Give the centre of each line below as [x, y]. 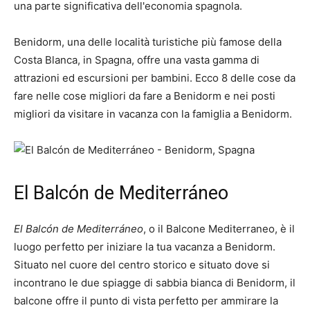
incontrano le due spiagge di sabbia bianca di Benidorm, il [155, 283]
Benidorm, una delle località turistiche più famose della [148, 42]
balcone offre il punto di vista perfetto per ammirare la [146, 301]
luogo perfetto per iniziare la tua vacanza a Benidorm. [145, 247]
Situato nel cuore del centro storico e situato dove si [142, 265]
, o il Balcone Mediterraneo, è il [219, 229]
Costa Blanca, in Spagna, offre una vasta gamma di [137, 60]
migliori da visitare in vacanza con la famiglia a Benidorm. [153, 114]
